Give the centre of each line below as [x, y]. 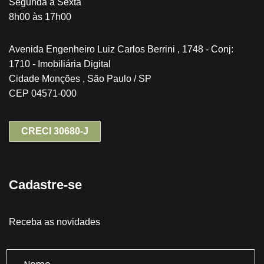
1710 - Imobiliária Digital [60, 64]
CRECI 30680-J [55, 131]
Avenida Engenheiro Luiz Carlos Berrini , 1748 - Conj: [121, 49]
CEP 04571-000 [43, 94]
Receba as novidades [55, 222]
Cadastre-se [45, 185]
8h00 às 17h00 [40, 17]
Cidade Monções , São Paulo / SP [80, 79]
